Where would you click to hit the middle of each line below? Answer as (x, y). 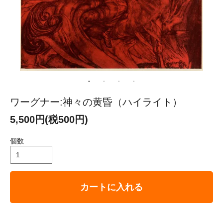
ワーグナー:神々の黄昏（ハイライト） (96, 102)
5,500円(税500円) (49, 119)
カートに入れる (111, 187)
